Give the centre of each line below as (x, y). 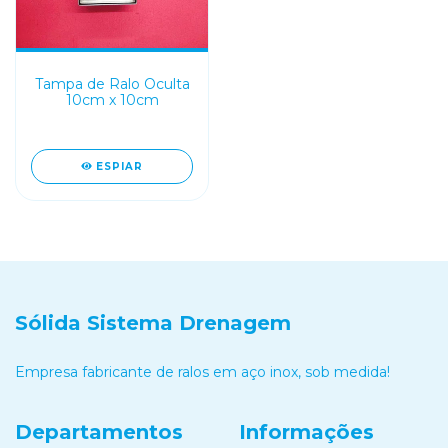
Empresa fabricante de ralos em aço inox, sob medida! (202, 371)
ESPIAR (120, 166)
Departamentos (99, 431)
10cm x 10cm (112, 100)
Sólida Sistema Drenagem (153, 323)
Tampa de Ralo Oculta (112, 84)
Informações (306, 431)
